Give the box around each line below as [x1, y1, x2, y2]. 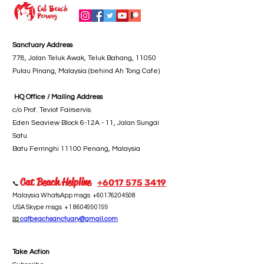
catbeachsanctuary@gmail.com [20, 216, 118, 222]
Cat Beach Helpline [20, 176, 91, 189]
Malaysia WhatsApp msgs [12, 192, 93, 199]
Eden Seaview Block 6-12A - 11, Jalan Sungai [12, 119, 159, 127]
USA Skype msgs [12, 204, 64, 210]
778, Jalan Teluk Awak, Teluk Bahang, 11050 [12, 54, 156, 62]
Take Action [12, 248, 49, 256]
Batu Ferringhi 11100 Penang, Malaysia [12, 145, 142, 153]
